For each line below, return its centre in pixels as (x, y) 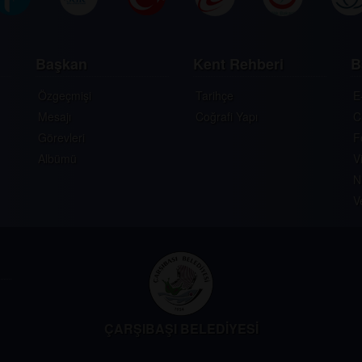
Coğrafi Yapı (227, 116)
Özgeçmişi (65, 95)
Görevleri (61, 137)
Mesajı (55, 116)
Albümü (57, 158)
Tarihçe (215, 95)
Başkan (61, 64)
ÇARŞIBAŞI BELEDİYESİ (181, 328)
